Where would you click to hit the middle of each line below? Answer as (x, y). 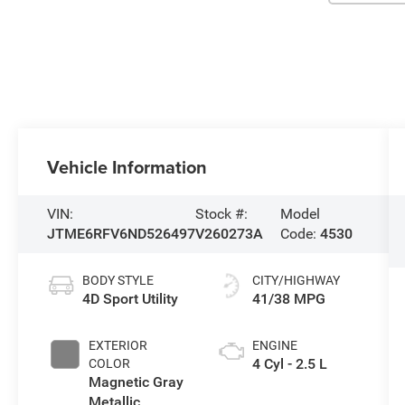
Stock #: (222, 214)
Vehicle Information (127, 167)
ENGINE (274, 346)
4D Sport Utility (131, 299)
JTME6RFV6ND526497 (122, 234)
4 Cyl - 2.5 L (289, 364)
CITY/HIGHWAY (296, 281)
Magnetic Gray (137, 382)
